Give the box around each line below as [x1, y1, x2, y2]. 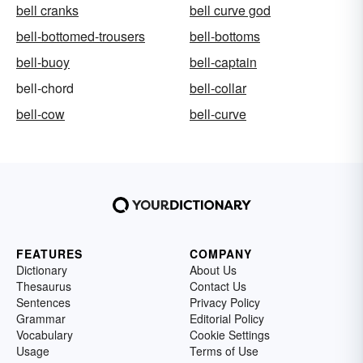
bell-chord [16, 79, 74, 98]
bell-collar [190, 79, 246, 98]
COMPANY [190, 246, 252, 263]
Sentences [16, 294, 70, 311]
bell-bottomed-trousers [16, 27, 145, 46]
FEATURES [16, 246, 83, 263]
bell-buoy [16, 53, 70, 72]
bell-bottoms [190, 27, 260, 46]
